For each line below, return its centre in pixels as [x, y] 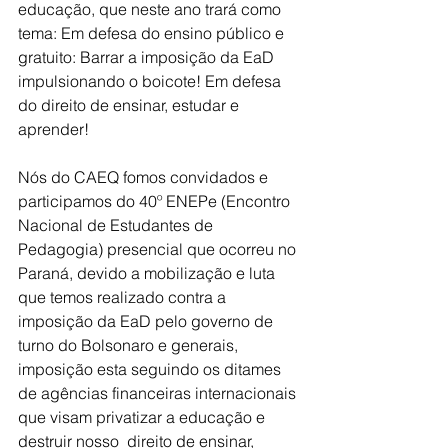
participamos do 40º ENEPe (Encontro [156, 201]
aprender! [53, 129]
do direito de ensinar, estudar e [130, 105]
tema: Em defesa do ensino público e [153, 33]
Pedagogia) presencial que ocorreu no [159, 249]
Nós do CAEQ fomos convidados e [145, 177]
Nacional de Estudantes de [117, 225]
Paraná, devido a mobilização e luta [148, 273]
